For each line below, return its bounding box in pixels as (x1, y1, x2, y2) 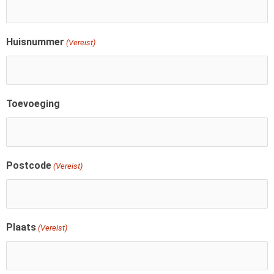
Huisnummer (6, 36, 64, 48)
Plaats (6, 221, 36, 233)
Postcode (6, 160, 51, 171)
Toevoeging (6, 98, 60, 109)
